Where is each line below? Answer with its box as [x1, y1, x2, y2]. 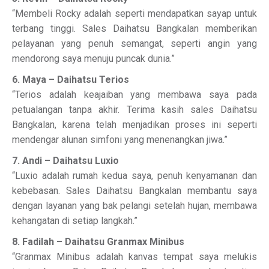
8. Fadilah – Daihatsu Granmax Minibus [12, 236, 184, 247]
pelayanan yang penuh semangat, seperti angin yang [12, 38, 257, 49]
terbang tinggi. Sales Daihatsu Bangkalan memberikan [12, 23, 257, 34]
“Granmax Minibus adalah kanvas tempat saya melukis [12, 251, 257, 262]
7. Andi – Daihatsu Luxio [12, 155, 119, 166]
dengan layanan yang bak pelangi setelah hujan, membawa [12, 200, 257, 211]
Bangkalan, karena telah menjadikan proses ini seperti [12, 119, 257, 130]
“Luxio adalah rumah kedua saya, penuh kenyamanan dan [12, 170, 257, 181]
